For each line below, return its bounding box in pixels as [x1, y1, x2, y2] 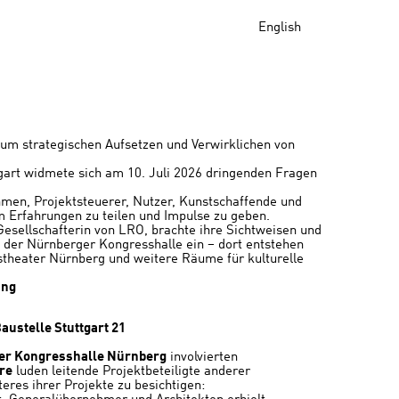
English [257, 21, 301, 35]
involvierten [167, 351, 238, 364]
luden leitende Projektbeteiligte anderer [12, 365, 250, 379]
